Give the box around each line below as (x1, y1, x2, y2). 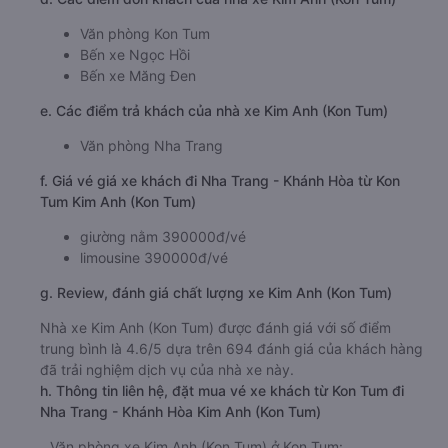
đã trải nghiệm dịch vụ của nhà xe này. (40, 361, 294, 378)
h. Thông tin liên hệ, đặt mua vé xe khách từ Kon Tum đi (40, 382, 404, 399)
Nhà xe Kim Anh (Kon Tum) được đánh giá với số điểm (40, 319, 391, 336)
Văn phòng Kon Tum (80, 25, 210, 42)
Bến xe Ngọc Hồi (80, 46, 190, 63)
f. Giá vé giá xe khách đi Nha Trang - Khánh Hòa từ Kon (40, 172, 400, 189)
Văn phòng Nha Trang (80, 137, 223, 154)
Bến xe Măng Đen (80, 67, 196, 84)
